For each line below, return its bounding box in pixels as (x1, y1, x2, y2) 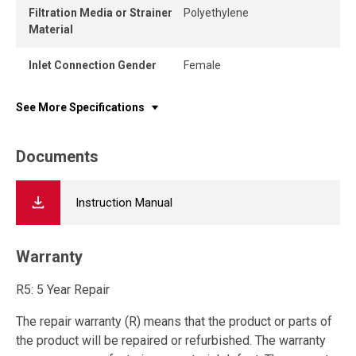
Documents (16, 147, 99, 166)
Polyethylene (184, 6, 249, 19)
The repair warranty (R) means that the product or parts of (16, 314, 332, 329)
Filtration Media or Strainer (29, 6, 172, 19)
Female (184, 59, 221, 72)
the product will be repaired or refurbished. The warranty (16, 333, 326, 348)
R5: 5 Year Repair (16, 282, 110, 297)
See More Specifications (16, 101, 145, 114)
